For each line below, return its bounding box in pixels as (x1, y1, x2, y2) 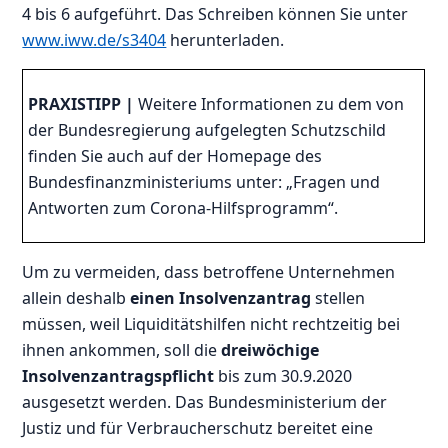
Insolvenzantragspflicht (22, 364, 219, 387)
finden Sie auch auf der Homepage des (28, 144, 323, 167)
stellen (315, 286, 366, 309)
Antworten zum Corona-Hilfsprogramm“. (28, 196, 339, 219)
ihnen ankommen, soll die (22, 338, 222, 361)
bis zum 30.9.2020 (218, 364, 353, 387)
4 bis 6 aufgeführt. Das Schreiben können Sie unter (22, 2, 409, 25)
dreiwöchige (221, 338, 320, 361)
